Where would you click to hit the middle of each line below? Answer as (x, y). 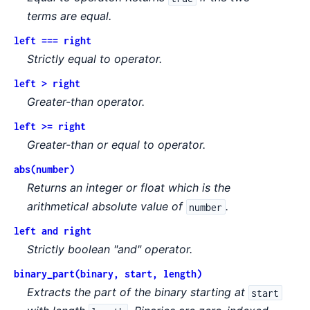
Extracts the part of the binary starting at (138, 292)
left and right (53, 231)
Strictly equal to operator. (95, 59)
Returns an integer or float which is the (129, 188)
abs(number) (44, 170)
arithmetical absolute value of (107, 207)
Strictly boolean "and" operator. (110, 249)
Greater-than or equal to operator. (117, 145)
